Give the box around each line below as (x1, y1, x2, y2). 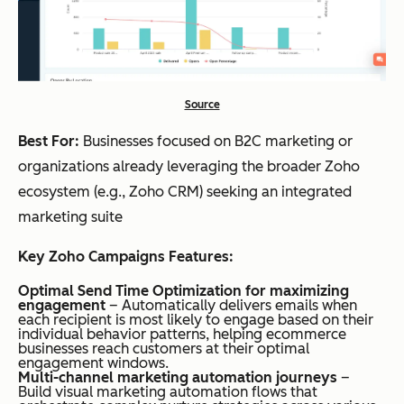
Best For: (18, 133, 79, 151)
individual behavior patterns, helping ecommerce (18, 326, 346, 344)
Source (184, 98, 220, 112)
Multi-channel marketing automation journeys (18, 369, 337, 387)
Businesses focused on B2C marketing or (79, 133, 353, 151)
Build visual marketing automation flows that (18, 383, 317, 401)
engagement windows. (18, 354, 169, 372)
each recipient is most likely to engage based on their (18, 311, 373, 329)
